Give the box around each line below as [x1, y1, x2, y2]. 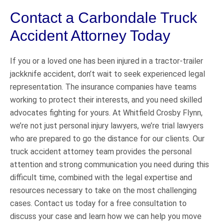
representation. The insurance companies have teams [10, 82, 197, 92]
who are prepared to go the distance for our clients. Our [10, 133, 205, 143]
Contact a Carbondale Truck [10, 9, 197, 26]
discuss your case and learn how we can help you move [10, 211, 202, 221]
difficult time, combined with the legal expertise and [10, 172, 192, 182]
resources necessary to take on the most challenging [10, 185, 197, 195]
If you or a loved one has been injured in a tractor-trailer [10, 56, 203, 66]
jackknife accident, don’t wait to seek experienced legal [10, 69, 205, 79]
